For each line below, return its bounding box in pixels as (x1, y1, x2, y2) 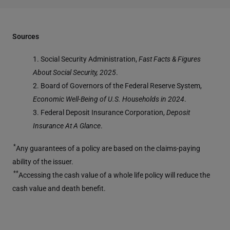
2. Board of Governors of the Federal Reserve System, (33, 80, 202, 90)
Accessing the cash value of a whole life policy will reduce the (18, 169, 210, 180)
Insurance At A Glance (33, 120, 101, 130)
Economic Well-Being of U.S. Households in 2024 (33, 93, 184, 104)
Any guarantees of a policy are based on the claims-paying (16, 143, 200, 153)
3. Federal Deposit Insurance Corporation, (33, 107, 166, 117)
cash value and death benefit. (12, 183, 106, 193)
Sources (12, 31, 39, 41)
